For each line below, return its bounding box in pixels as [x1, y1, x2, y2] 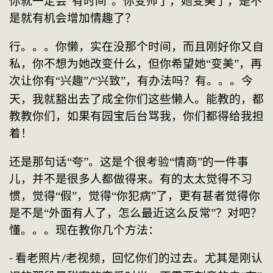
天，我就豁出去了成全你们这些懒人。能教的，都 [9, 92, 264, 105]
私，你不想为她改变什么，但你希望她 [9, 57, 206, 70]
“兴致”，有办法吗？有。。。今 [93, 74, 253, 87]
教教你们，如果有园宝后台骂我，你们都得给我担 [9, 109, 264, 122]
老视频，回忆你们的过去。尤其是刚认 [66, 252, 263, 265]
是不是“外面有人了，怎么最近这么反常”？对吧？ [9, 206, 262, 219]
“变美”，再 [206, 57, 262, 70]
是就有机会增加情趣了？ [9, 12, 136, 25]
